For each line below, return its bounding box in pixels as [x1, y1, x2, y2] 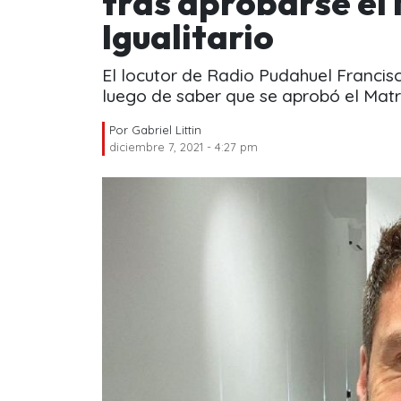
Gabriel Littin [132, 122, 201, 137]
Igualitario [102, 14, 274, 58]
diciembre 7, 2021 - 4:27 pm [109, 139, 258, 154]
